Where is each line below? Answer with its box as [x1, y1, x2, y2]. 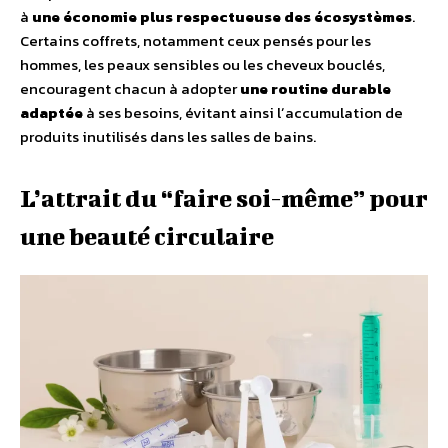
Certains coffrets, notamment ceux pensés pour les [20, 29, 371, 53]
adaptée [20, 101, 83, 125]
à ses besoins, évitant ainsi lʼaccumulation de [83, 101, 403, 125]
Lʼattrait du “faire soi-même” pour [20, 184, 428, 213]
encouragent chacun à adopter [20, 77, 240, 101]
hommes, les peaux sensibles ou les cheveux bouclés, [20, 53, 385, 77]
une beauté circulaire [20, 222, 274, 251]
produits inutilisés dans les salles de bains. [20, 125, 316, 149]
